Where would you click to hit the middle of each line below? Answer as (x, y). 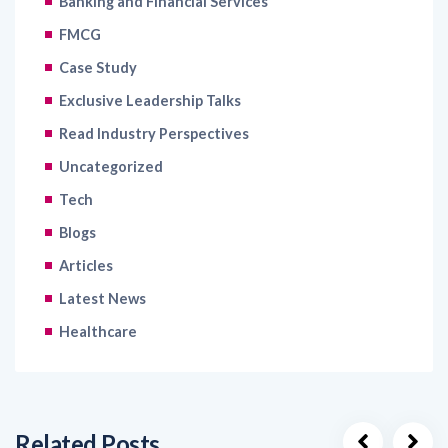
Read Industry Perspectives (154, 92)
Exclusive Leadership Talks (150, 59)
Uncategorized (111, 125)
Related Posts (87, 402)
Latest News (102, 257)
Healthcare (98, 290)
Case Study (98, 26)
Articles (86, 224)
